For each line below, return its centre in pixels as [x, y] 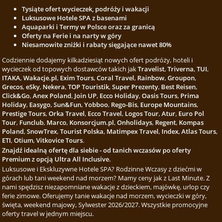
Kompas [192, 122]
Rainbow [151, 78]
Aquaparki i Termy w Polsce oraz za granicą [89, 27]
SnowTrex [42, 131]
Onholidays [135, 122]
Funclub [32, 122]
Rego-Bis [124, 105]
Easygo [40, 105]
